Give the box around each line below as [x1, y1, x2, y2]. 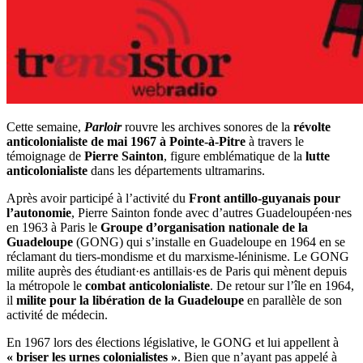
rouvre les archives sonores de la [125, 119, 290, 134]
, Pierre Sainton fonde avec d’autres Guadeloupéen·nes [71, 205, 352, 220]
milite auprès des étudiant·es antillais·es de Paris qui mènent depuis [6, 263, 347, 278]
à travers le [246, 134, 304, 148]
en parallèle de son [244, 293, 342, 307]
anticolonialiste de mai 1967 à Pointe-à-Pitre [6, 134, 246, 148]
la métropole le [6, 278, 85, 293]
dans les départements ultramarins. [91, 163, 265, 177]
